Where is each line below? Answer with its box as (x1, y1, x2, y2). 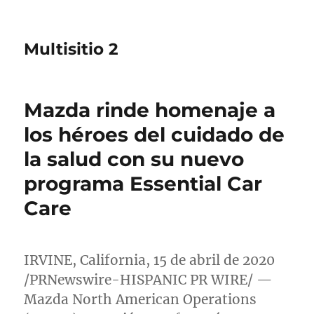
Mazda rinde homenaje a (24, 98, 276, 122)
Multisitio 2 (24, 39, 119, 59)
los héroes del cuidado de (24, 123, 285, 146)
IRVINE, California (24, 252, 146, 268)
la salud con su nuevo (24, 147, 245, 171)
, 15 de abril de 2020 (146, 252, 275, 268)
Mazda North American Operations (24, 291, 257, 308)
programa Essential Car (24, 172, 263, 196)
